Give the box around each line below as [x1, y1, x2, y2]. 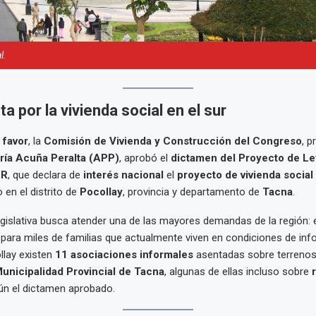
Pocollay [79, 186, 123, 199]
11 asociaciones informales [54, 248, 193, 262]
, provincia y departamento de [122, 186, 262, 199]
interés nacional [83, 169, 164, 182]
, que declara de [7, 169, 83, 182]
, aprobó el [119, 152, 171, 165]
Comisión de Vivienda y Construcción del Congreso [43, 135, 302, 148]
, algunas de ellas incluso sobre [164, 265, 312, 279]
